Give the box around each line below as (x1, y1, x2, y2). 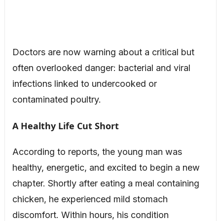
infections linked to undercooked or (12, 78, 157, 89)
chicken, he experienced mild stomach (12, 194, 168, 205)
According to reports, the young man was (12, 147, 182, 157)
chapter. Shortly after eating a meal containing (12, 178, 199, 189)
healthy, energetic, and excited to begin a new (12, 162, 200, 173)
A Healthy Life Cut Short (12, 120, 119, 132)
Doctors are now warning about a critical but (12, 47, 194, 58)
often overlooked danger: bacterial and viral (12, 63, 190, 74)
